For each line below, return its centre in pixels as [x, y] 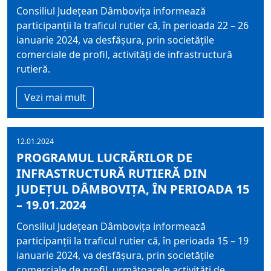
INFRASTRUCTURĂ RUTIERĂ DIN [112, 173]
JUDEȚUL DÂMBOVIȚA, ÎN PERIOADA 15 [133, 189]
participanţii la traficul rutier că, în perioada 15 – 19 [132, 241]
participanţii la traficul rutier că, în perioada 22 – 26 [132, 25]
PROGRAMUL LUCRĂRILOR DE [104, 158]
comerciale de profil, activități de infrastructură [124, 54]
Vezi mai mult [55, 97]
